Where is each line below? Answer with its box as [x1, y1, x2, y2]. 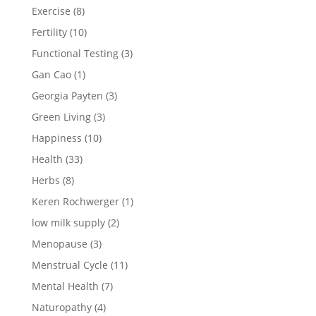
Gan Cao [31, 67, 71, 81]
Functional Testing [31, 46, 119, 60]
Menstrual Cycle [31, 257, 108, 272]
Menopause [31, 236, 87, 250]
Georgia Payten [31, 88, 103, 102]
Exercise [31, 4, 71, 18]
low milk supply [31, 215, 105, 229]
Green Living [31, 109, 91, 123]
